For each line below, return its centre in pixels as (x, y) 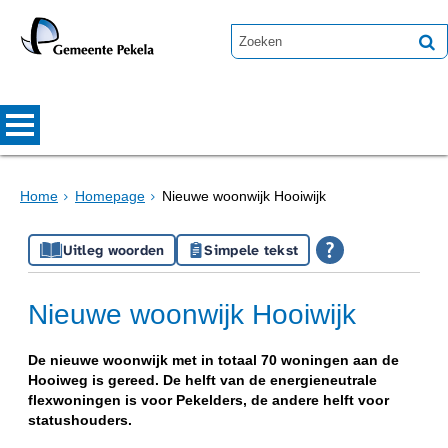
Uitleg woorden (113, 250)
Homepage (110, 195)
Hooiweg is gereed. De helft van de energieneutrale (203, 379)
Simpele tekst (251, 250)
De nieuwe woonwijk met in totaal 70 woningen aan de (214, 359)
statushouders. (80, 419)
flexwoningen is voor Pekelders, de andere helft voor (209, 399)
